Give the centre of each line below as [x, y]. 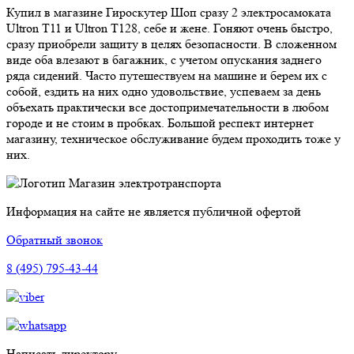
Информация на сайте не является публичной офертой [154, 211]
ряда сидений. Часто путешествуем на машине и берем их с [167, 75]
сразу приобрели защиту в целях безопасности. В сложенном [171, 43]
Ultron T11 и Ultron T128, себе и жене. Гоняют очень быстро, [169, 28]
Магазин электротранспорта [145, 183]
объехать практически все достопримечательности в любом [168, 107]
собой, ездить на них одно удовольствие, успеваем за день [164, 91]
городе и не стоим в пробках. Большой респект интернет [160, 122]
